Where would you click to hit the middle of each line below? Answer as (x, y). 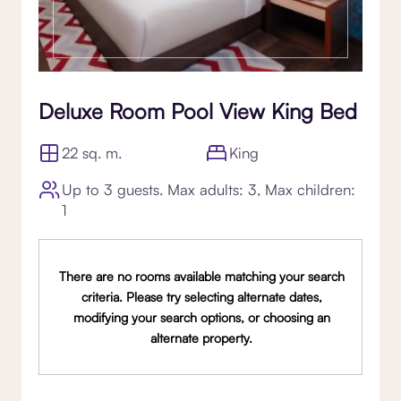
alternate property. (202, 337)
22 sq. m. (92, 152)
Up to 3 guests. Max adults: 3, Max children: (209, 189)
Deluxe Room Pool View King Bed (198, 111)
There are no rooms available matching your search (201, 276)
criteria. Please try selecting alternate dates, (201, 296)
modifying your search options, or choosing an (201, 317)
